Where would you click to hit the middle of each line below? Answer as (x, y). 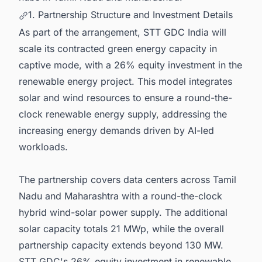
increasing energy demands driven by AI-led (116, 130)
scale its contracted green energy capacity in (118, 48)
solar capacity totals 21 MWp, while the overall (121, 228)
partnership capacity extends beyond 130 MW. (121, 245)
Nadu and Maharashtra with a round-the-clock (120, 196)
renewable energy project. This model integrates (125, 81)
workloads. (43, 146)
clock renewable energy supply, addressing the (123, 114)
